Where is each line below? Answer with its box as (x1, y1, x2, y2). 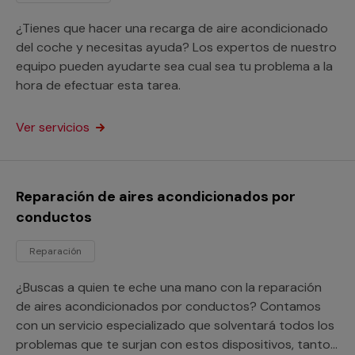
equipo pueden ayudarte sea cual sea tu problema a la (16, 58, 333, 74)
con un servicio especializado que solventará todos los (16, 317, 334, 334)
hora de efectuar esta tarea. (16, 77, 181, 94)
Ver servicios (16, 119, 93, 136)
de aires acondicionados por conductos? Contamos (16, 298, 321, 315)
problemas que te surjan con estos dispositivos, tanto (16, 336, 330, 353)
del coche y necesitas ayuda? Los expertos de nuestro (16, 39, 337, 55)
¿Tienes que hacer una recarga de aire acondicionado (16, 20, 328, 36)
